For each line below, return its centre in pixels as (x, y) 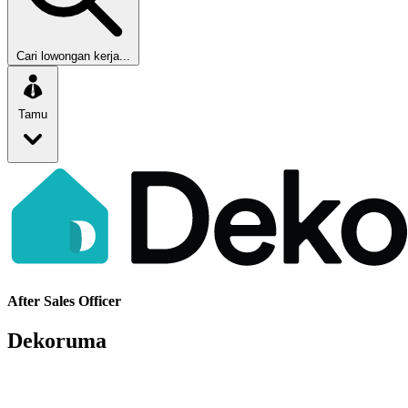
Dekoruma (57, 341)
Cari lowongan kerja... (73, 56)
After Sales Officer (64, 301)
